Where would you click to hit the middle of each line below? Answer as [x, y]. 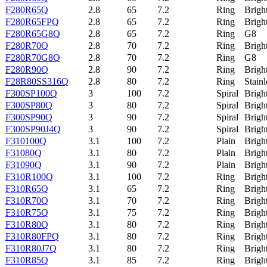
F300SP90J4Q [33, 129]
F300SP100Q [31, 93]
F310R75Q [27, 212]
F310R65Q [27, 188]
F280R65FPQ [32, 21]
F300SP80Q [29, 105]
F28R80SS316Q [37, 81]
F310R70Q [27, 200]
